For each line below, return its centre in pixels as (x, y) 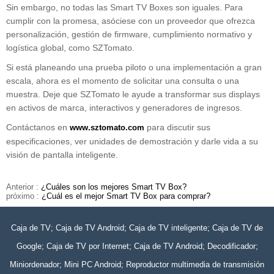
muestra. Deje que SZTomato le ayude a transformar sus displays (133, 94)
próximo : (24, 196)
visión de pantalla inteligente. (62, 155)
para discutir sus (179, 128)
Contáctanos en (38, 128)
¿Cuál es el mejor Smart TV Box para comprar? (126, 196)
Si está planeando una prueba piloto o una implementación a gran (134, 68)
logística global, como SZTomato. (70, 48)
